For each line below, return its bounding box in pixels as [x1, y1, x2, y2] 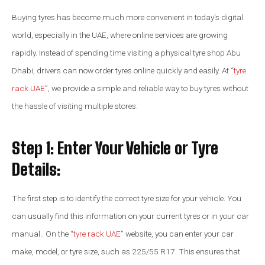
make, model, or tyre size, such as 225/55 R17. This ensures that [12, 246, 240, 256]
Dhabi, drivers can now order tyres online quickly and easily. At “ [12, 66, 234, 76]
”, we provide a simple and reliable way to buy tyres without [45, 83, 248, 93]
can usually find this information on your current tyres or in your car [12, 211, 249, 221]
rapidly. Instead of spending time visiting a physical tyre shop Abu [12, 48, 241, 58]
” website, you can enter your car [121, 228, 234, 238]
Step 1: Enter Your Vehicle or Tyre [12, 137, 218, 158]
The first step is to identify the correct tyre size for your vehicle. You [12, 193, 241, 203]
